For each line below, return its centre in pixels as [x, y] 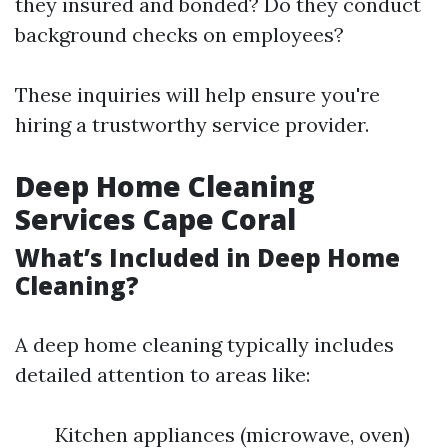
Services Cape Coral [155, 218]
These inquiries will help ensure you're [197, 94]
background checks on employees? [179, 34]
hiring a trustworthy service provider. [192, 124]
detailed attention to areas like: [162, 374]
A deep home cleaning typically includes [204, 344]
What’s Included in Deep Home [207, 257]
